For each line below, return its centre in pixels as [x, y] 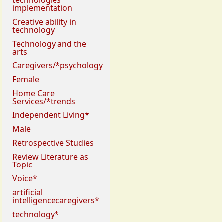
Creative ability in [44, 22]
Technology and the [49, 44]
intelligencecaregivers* [56, 200]
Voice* [25, 179]
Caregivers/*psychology [57, 66]
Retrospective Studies [53, 143]
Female [26, 80]
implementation [42, 8]
